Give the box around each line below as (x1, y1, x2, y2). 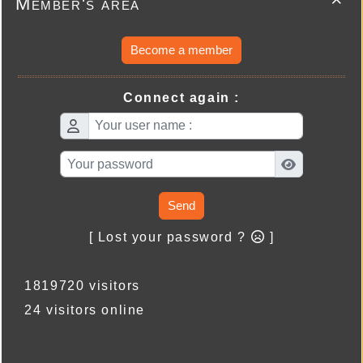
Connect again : (123, 90, 240, 105)
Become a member (130, 42, 233, 57)
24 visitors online (15, 303, 145, 318)
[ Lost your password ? (88, 230, 251, 245)
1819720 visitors (15, 279, 140, 293)
